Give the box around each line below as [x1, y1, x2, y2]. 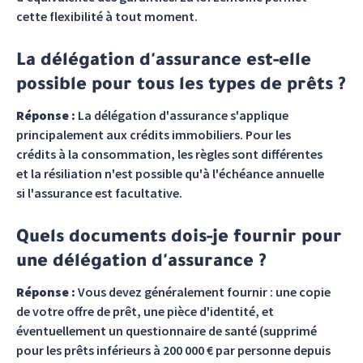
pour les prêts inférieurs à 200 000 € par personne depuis [16, 342, 331, 358]
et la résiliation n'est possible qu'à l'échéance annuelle [16, 165, 324, 181]
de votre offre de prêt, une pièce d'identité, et [16, 303, 274, 319]
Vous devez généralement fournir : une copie [75, 284, 331, 300]
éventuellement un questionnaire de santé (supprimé [16, 322, 317, 339]
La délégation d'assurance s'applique [75, 107, 288, 123]
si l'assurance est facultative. [16, 185, 182, 201]
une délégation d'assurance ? [16, 254, 267, 273]
